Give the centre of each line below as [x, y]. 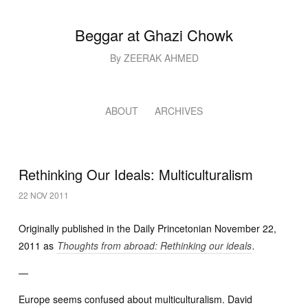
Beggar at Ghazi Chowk [154, 35]
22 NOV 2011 [44, 195]
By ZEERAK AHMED [154, 58]
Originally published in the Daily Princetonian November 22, [147, 228]
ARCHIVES [179, 111]
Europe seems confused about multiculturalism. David [135, 299]
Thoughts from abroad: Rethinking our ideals [154, 245]
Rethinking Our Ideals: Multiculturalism [136, 174]
